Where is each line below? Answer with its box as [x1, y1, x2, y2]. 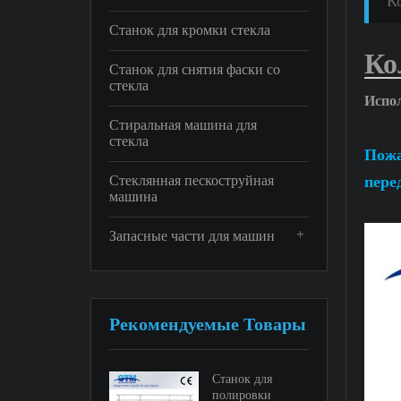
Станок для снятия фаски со [108, 62, 280, 77]
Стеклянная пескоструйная [108, 173, 274, 188]
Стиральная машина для [108, 117, 257, 132]
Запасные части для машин [108, 228, 275, 243]
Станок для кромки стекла [108, 22, 270, 38]
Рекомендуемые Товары [108, 314, 306, 334]
